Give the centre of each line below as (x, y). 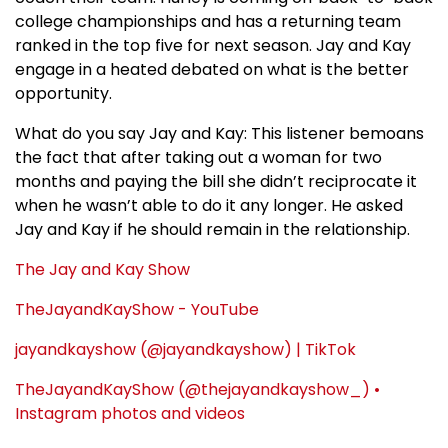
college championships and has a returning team (208, 21)
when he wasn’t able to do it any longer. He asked (209, 205)
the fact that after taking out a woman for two (198, 157)
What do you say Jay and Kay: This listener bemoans (219, 133)
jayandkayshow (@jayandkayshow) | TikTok (185, 349)
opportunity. (63, 93)
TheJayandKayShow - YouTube (137, 309)
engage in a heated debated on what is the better (212, 69)
